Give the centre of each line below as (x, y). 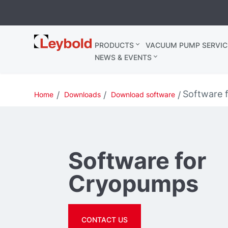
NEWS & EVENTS (123, 57)
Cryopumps (134, 183)
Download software (143, 94)
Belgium (51, 51)
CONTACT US (105, 219)
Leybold (51, 40)
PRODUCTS (114, 45)
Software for (137, 160)
